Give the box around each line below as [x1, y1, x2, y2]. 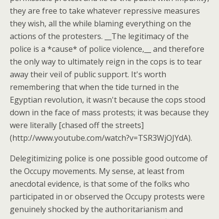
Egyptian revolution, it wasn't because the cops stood [10, 94, 205, 105]
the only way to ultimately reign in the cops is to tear [10, 56, 202, 67]
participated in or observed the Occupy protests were [10, 191, 205, 202]
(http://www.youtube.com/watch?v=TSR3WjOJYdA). [10, 132, 192, 143]
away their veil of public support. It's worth [10, 69, 166, 80]
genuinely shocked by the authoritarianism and [10, 204, 183, 215]
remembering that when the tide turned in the [10, 82, 179, 92]
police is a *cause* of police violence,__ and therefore [10, 44, 204, 54]
